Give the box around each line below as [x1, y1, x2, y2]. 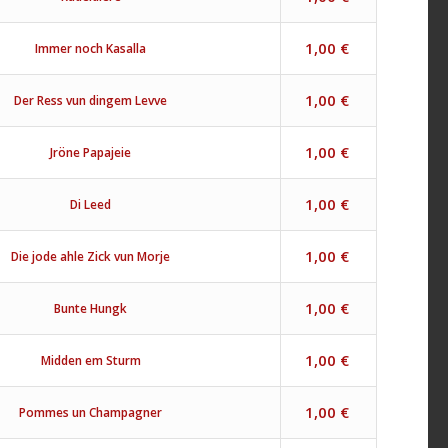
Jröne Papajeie [50, 143, 132, 161]
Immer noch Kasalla [35, 39, 147, 57]
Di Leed [70, 195, 112, 213]
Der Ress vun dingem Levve [14, 91, 168, 109]
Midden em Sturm [40, 351, 141, 369]
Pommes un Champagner [19, 403, 163, 421]
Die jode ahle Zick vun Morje [11, 247, 171, 265]
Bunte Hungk [54, 299, 128, 317]
